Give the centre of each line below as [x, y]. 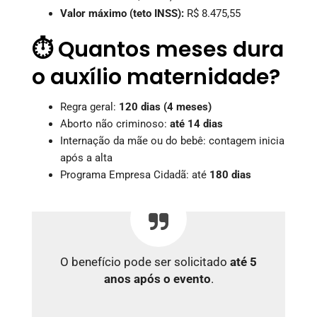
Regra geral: [90, 106]
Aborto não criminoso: [115, 123]
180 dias [230, 174]
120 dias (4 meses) [165, 106]
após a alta [86, 157]
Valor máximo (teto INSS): [122, 13]
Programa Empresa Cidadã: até [135, 174]
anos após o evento [157, 279]
